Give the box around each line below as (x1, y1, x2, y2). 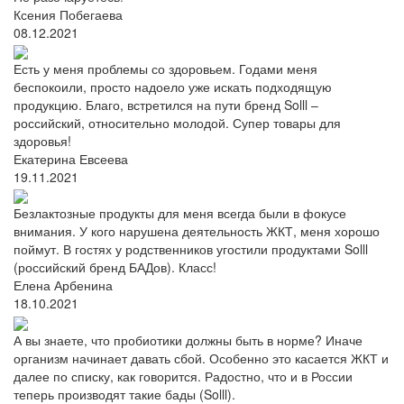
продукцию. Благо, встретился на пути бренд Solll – (14, 95, 318, 114)
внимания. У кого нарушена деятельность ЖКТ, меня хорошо (14, 222, 380, 241)
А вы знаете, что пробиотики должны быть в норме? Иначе (14, 330, 363, 349)
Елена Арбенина (14, 276, 113, 295)
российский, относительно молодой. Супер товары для (14, 113, 341, 132)
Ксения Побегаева (14, 5, 123, 23)
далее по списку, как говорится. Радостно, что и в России (14, 366, 353, 385)
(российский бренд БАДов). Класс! (14, 258, 216, 277)
